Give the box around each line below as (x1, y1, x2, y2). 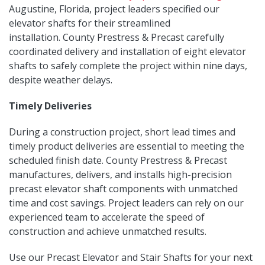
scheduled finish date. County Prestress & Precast (9, 153, 227, 167)
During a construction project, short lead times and (9, 125, 235, 138)
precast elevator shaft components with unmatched (9, 182, 238, 195)
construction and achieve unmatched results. (9, 224, 206, 238)
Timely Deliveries (9, 99, 92, 112)
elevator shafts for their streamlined (9, 16, 170, 30)
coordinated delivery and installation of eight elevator (9, 44, 246, 58)
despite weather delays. (9, 73, 115, 86)
